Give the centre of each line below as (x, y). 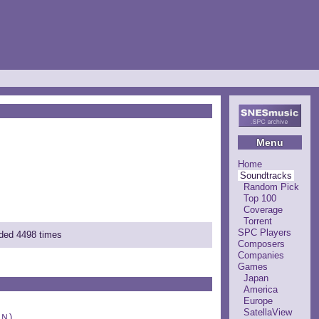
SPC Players (265, 232)
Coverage (263, 209)
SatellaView (268, 312)
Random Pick (271, 187)
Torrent (258, 221)
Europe (258, 300)
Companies (261, 255)
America (261, 289)
